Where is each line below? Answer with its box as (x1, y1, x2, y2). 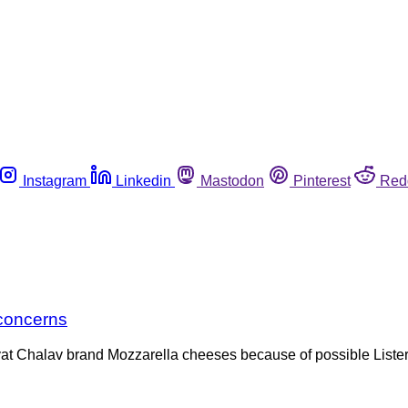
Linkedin (116, 172, 171, 189)
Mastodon (200, 172, 264, 189)
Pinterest (293, 172, 351, 189)
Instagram (23, 172, 87, 189)
